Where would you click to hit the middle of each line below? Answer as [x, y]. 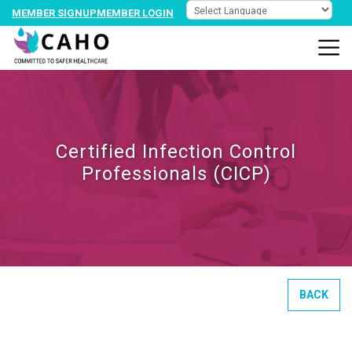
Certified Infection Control [176, 151]
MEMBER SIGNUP [54, 13]
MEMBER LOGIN [135, 13]
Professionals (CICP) [176, 173]
